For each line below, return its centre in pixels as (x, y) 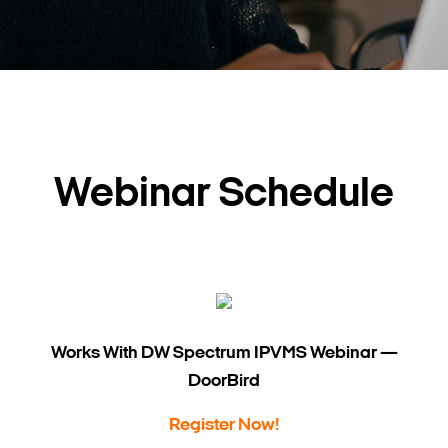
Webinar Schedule (224, 195)
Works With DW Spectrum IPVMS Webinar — (224, 353)
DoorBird (224, 381)
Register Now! (224, 425)
